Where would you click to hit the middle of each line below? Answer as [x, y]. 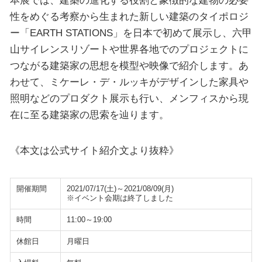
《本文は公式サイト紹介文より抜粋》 [94, 150]
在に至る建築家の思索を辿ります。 [89, 114]
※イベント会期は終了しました [120, 198]
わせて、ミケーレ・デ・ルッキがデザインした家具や [129, 82]
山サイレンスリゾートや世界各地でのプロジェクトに [129, 49]
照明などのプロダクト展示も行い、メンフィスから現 [129, 98]
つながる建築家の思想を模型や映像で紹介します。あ [129, 65]
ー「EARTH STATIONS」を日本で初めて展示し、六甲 [131, 32]
